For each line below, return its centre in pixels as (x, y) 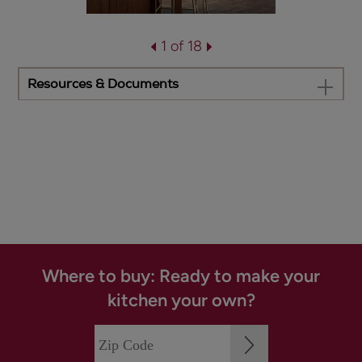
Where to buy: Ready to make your (181, 276)
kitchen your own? (181, 300)
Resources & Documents (103, 84)
